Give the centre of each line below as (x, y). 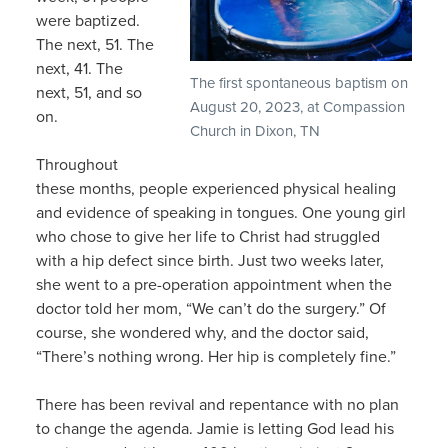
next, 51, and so (88, 91)
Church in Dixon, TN (255, 130)
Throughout (76, 163)
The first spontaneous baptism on (299, 82)
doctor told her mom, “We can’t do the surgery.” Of (210, 307)
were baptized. (87, 19)
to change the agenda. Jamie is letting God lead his (214, 427)
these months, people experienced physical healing (215, 187)
